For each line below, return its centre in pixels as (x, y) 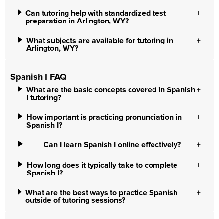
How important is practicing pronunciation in (104, 117)
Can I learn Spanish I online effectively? (112, 145)
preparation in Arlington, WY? (77, 21)
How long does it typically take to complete (102, 165)
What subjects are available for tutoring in (99, 41)
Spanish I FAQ (38, 77)
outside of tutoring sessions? (75, 200)
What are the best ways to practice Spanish (101, 193)
